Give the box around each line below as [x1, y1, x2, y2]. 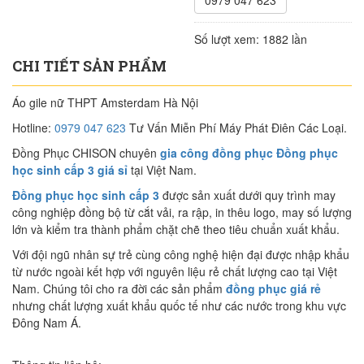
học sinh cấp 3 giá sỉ [12, 162, 128, 179]
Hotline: [12, 119, 54, 136]
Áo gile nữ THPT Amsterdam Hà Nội [12, 94, 198, 111]
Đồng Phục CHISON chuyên [12, 145, 160, 162]
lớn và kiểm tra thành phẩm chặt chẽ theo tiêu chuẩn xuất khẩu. [12, 221, 340, 238]
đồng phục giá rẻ [226, 280, 321, 297]
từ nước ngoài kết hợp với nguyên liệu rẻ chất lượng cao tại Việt [12, 263, 337, 280]
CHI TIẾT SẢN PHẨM [12, 56, 167, 76]
